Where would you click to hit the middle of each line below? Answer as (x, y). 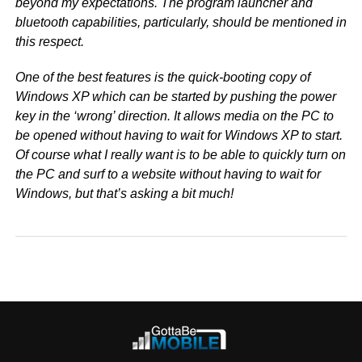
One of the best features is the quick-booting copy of (162, 77)
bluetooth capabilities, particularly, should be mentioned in (181, 22)
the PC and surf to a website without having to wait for (168, 174)
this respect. (49, 42)
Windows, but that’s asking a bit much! (124, 194)
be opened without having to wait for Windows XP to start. (179, 135)
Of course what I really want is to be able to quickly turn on (180, 155)
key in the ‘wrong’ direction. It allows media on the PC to (174, 116)
